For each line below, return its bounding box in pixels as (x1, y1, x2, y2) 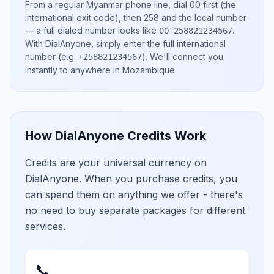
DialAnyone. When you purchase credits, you (25, 172, 237, 185)
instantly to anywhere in (25, 65, 122, 75)
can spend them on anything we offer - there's (25, 188, 243, 201)
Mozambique (122, 65, 175, 75)
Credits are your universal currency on (25, 157, 207, 169)
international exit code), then (25, 12, 144, 23)
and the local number (159, 12, 246, 23)
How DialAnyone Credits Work (25, 128, 206, 143)
